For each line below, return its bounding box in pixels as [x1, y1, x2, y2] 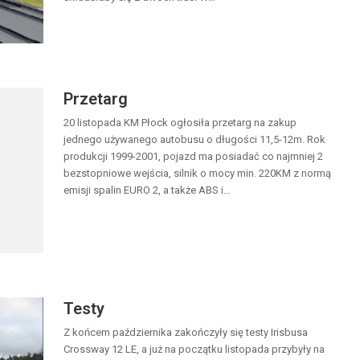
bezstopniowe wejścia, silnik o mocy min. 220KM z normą [63, 167, 331, 180]
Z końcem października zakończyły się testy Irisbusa [63, 326, 308, 339]
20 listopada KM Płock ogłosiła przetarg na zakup [63, 117, 297, 129]
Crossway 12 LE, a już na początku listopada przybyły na [63, 343, 325, 356]
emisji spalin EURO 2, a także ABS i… [63, 184, 231, 197]
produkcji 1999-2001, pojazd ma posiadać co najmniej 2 [63, 150, 323, 163]
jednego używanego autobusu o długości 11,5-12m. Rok [63, 133, 325, 146]
